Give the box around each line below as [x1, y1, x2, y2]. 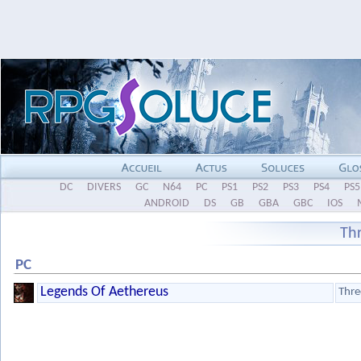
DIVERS [87, 181, 122, 193]
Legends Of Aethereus [40, 284, 168, 300]
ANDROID [144, 197, 190, 210]
